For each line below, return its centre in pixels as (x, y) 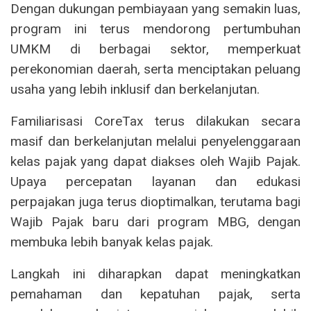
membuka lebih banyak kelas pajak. (112, 242)
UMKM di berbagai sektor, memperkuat (155, 49)
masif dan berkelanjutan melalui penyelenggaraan (155, 141)
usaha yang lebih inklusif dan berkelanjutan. (135, 89)
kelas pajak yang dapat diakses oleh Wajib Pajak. (155, 161)
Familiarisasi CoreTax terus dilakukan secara (155, 121)
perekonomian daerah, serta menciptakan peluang (155, 69)
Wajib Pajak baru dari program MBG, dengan (155, 221)
